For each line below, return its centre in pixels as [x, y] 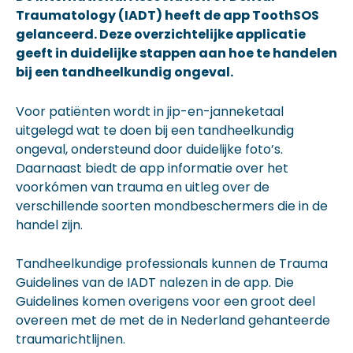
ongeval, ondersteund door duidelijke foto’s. [149, 149]
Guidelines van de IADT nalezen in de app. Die [155, 283]
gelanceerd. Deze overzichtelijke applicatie [161, 34]
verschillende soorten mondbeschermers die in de [172, 206]
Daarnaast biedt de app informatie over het [152, 168]
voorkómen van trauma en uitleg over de [143, 187]
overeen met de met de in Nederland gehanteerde [173, 321]
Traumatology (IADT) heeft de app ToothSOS [167, 15]
